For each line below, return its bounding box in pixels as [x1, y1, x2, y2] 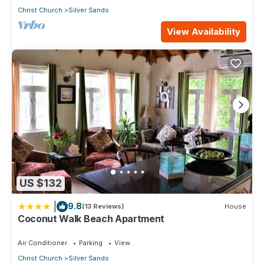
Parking [79, 238, 103, 247]
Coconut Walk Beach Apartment [18, 212, 165, 225]
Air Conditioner [18, 238, 67, 247]
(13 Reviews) [82, 202, 124, 211]
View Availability [167, 25, 240, 37]
